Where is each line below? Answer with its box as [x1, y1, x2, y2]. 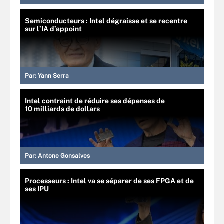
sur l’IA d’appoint [25, 25, 82, 33]
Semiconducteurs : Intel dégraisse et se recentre [25, 17, 187, 25]
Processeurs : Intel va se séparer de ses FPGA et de [25, 177, 194, 185]
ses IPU [25, 185, 49, 193]
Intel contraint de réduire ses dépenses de [25, 97, 165, 105]
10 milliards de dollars [25, 105, 100, 113]
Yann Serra [38, 72, 69, 79]
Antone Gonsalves [38, 152, 90, 159]
